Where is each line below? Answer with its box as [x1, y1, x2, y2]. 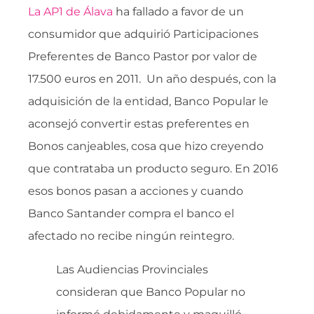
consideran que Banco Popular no [56, 285, 245, 299]
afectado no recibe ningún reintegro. [28, 228, 234, 243]
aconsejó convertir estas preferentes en [28, 116, 250, 130]
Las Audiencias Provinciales [56, 262, 208, 276]
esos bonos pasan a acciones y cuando [28, 184, 243, 198]
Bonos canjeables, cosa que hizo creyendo [28, 139, 264, 153]
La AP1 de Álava [28, 4, 113, 18]
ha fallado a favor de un [113, 4, 244, 18]
